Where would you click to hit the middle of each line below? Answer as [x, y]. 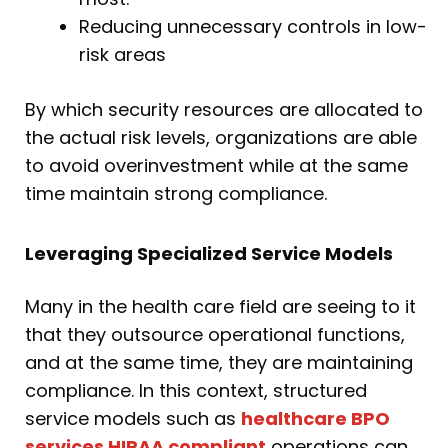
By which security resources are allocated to [224, 110]
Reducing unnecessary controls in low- [253, 27]
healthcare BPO [315, 418]
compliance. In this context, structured [196, 390]
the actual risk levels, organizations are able [221, 138]
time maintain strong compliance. [176, 194]
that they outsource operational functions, [215, 334]
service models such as [133, 418]
